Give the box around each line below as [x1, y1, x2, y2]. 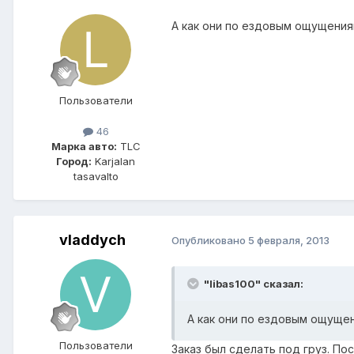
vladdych [59, 231, 126, 248]
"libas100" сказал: [201, 277, 303, 290]
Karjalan [92, 154, 135, 168]
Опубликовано [171, 234, 248, 247]
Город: [56, 154, 92, 168]
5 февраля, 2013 [248, 234, 330, 247]
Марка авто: [51, 139, 117, 153]
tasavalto [73, 169, 119, 183]
